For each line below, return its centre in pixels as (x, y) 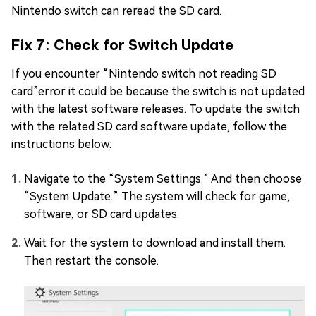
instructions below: (61, 144)
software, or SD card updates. (102, 214)
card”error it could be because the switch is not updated (158, 91)
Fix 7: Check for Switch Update (122, 44)
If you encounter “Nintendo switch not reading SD (144, 73)
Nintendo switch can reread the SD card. (116, 11)
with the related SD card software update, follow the (149, 126)
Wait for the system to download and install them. (155, 243)
